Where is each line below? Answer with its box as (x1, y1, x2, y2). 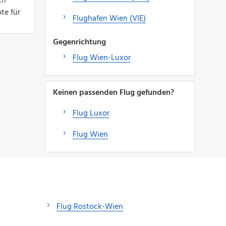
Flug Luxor (72, 106, 109, 120)
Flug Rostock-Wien (56, 200, 123, 213)
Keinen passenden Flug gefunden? (52, 86, 174, 99)
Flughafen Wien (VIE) (72, 12, 146, 25)
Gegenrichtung (52, 35, 106, 49)
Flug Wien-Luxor (72, 51, 131, 65)
